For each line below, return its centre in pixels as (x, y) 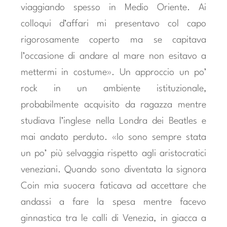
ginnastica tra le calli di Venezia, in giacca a (113, 218)
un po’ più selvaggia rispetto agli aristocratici (113, 153)
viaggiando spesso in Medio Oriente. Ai (113, 7)
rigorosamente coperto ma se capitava (113, 40)
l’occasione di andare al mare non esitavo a (113, 56)
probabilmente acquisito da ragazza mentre (113, 105)
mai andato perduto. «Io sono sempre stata (113, 137)
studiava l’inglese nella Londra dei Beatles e (113, 121)
